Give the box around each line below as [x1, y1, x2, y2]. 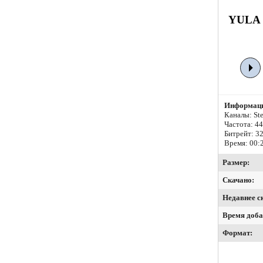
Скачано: [222, 176, 254, 185]
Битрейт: [224, 129, 255, 139]
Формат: [222, 228, 252, 238]
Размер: [222, 158, 249, 167]
